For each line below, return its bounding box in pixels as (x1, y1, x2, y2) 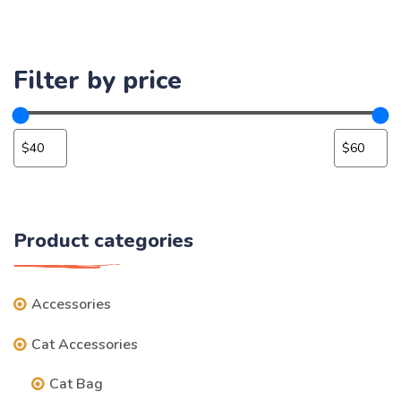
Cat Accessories (31, 335, 138, 354)
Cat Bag (49, 374, 103, 394)
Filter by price (13, 64, 182, 98)
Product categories (13, 227, 193, 254)
